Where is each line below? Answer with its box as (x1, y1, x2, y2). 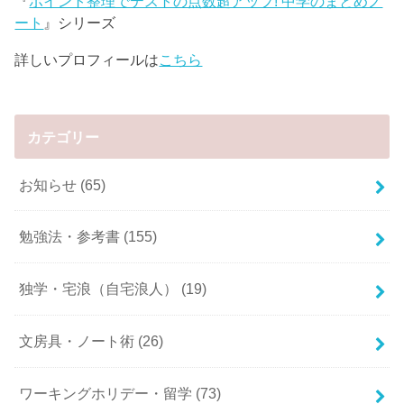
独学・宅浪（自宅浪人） (19, 280, 182, 298)
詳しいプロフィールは (14, 50, 160, 68)
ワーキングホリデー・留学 (19, 385, 197, 402)
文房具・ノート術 (19, 333, 139, 350)
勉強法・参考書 (19, 228, 124, 245)
